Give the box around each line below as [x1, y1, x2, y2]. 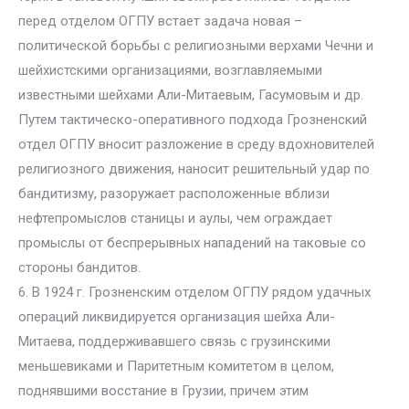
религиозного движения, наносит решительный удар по [18, 161, 370, 177]
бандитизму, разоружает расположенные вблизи [18, 185, 330, 202]
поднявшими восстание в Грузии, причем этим [18, 383, 309, 399]
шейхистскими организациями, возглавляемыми [18, 62, 322, 79]
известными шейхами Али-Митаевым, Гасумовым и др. [18, 87, 363, 103]
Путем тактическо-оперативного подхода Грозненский [18, 111, 367, 128]
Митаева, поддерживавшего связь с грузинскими [18, 333, 330, 350]
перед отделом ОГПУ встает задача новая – [18, 13, 302, 29]
